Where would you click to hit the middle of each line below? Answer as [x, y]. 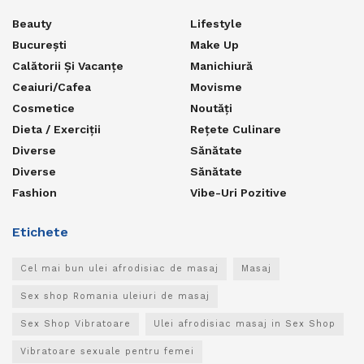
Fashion [35, 192]
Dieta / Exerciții [56, 129]
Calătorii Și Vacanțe [68, 65]
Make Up [214, 44]
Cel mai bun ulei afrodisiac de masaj [119, 268]
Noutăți [211, 108]
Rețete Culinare [236, 129]
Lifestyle [216, 23]
